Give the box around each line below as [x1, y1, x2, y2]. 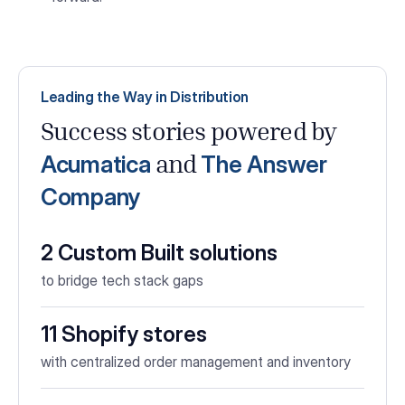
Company [41, 182, 141, 211]
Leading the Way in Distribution [41, 87, 250, 106]
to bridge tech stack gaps [41, 271, 203, 290]
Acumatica [41, 149, 151, 178]
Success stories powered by [41, 123, 337, 146]
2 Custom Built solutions [41, 240, 278, 267]
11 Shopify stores [41, 321, 207, 348]
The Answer [201, 149, 327, 178]
